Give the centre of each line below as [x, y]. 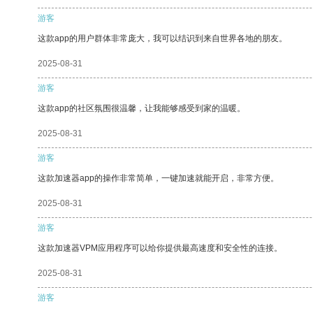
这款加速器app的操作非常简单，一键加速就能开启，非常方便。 [158, 178]
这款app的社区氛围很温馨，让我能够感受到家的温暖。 [141, 108]
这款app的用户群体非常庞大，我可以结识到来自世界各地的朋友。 [162, 38]
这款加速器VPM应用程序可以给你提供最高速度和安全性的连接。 [160, 248]
